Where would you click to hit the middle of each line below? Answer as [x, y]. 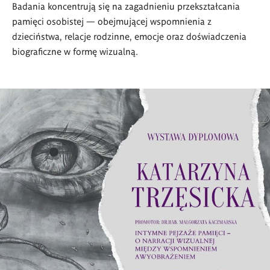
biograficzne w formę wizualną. [75, 51]
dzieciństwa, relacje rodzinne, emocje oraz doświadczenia [129, 36]
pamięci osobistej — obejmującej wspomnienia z [112, 21]
